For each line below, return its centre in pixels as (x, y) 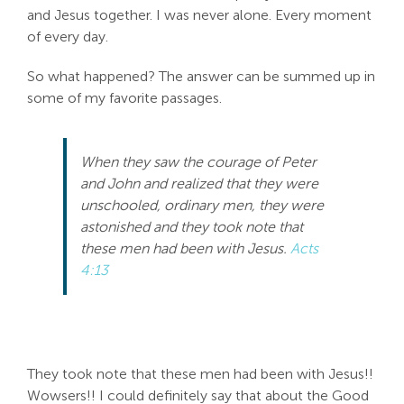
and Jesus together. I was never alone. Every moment (199, 15)
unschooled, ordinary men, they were (202, 205)
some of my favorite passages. (124, 98)
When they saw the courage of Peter (198, 162)
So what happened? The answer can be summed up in (201, 76)
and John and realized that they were (199, 184)
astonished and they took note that (192, 227)
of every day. (68, 37)
